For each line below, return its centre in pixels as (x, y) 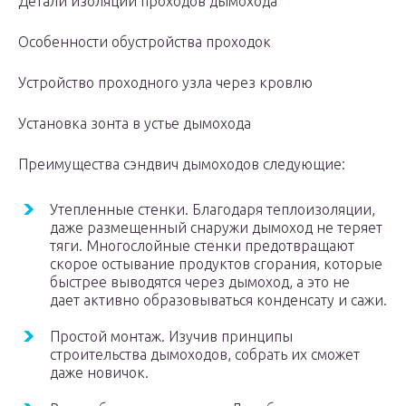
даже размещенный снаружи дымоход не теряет (216, 228)
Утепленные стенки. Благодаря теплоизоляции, (213, 210)
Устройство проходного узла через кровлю (165, 83)
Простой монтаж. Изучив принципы (171, 337)
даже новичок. (99, 373)
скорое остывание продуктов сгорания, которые (216, 264)
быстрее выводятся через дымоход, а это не (200, 282)
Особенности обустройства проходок (145, 42)
